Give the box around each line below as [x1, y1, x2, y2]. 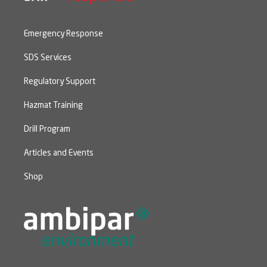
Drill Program [24, 125, 70, 133]
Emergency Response [24, 29, 103, 38]
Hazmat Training [24, 101, 83, 110]
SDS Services [24, 53, 72, 62]
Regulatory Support [24, 77, 95, 86]
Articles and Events [24, 148, 94, 157]
